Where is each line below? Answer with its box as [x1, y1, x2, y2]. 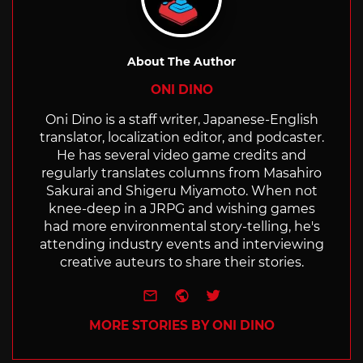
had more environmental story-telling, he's [43, 219, 320, 235]
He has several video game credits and [57, 147, 306, 164]
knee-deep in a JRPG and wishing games [48, 201, 315, 217]
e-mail [158, 284, 208, 304]
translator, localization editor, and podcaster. [39, 130, 324, 146]
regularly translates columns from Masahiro [41, 165, 322, 181]
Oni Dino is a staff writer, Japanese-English [45, 112, 318, 128]
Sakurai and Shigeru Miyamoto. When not [45, 183, 318, 199]
